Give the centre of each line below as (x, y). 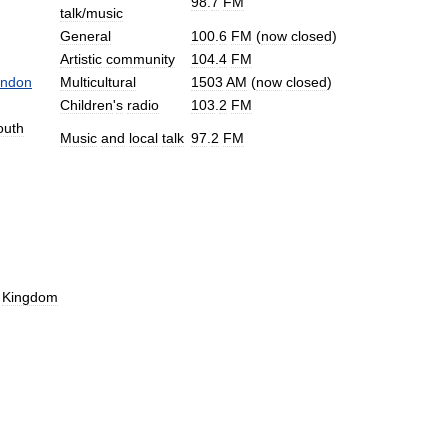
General (85, 35)
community (140, 58)
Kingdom (30, 296)
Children (86, 104)
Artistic (81, 58)
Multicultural (98, 81)
